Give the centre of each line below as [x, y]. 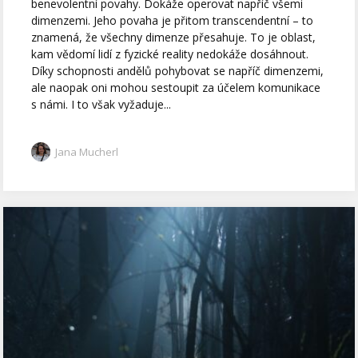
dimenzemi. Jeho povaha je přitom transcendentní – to [173, 20]
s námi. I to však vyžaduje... [101, 104]
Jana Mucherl [87, 151]
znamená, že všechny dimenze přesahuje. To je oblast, [174, 37]
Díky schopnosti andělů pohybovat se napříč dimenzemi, [178, 70]
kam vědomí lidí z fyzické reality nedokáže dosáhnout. [170, 54]
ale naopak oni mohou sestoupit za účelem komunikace [176, 87]
